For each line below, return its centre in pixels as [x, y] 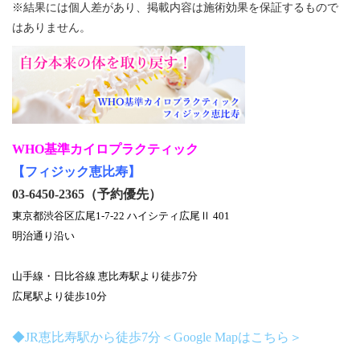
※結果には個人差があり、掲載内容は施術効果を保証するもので [175, 8]
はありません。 [51, 28]
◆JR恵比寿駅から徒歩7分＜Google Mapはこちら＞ [157, 337]
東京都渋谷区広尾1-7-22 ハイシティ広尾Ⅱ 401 [121, 216]
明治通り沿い [43, 236]
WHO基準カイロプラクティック [105, 149]
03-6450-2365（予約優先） [87, 194]
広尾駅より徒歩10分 [59, 297]
